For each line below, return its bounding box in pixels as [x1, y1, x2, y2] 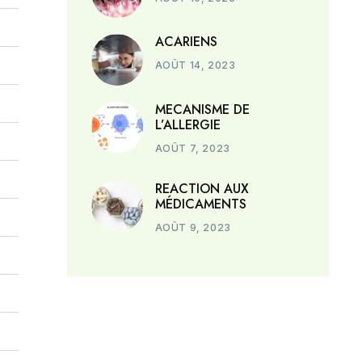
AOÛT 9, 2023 [154, 221, 231, 234]
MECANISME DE [154, 99, 250, 119]
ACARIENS [154, 32, 217, 52]
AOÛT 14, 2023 [154, 59, 236, 72]
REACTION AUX [154, 179, 249, 198]
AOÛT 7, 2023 [154, 141, 230, 154]
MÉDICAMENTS [154, 194, 246, 213]
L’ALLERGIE [154, 115, 221, 134]
